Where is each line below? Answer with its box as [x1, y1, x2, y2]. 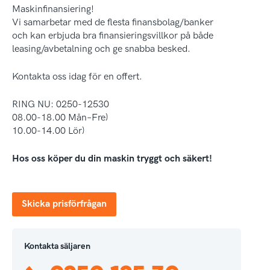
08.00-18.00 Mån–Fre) [12, 112, 108, 124]
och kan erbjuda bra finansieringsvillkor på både [12, 30, 213, 42]
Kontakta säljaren [24, 241, 90, 251]
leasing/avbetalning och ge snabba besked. [12, 43, 190, 55]
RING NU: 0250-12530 [12, 99, 109, 110]
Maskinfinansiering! [12, 4, 94, 15]
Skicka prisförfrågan [22, 198, 107, 210]
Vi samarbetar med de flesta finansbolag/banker [12, 17, 213, 28]
